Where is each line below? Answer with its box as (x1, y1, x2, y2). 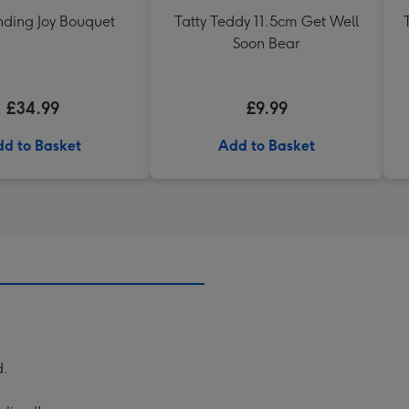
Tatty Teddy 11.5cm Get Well (174, 13, 359, 30)
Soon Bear (233, 35, 300, 52)
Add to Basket (218, 137, 315, 154)
